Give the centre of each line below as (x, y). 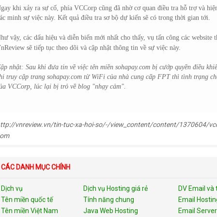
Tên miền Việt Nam (30, 211)
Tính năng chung (109, 200)
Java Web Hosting (111, 211)
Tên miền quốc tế (27, 200)
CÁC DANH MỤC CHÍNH (36, 167)
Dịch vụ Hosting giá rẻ (116, 188)
